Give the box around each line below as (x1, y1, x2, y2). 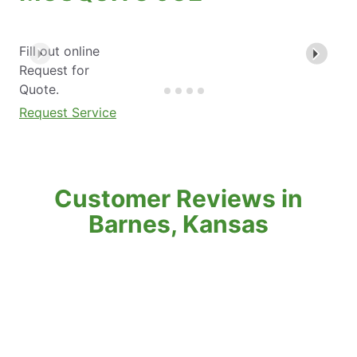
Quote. (19, 80, 59, 97)
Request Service (19, 104, 116, 120)
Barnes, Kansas (88, 209, 269, 238)
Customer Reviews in (54, 183, 303, 213)
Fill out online (19, 42, 100, 59)
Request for (19, 61, 89, 78)
